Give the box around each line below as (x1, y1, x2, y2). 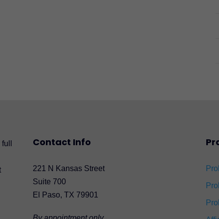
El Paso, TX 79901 (33, 190, 99, 199)
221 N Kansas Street (33, 164, 105, 173)
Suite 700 (33, 177, 66, 186)
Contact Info (33, 135, 91, 148)
